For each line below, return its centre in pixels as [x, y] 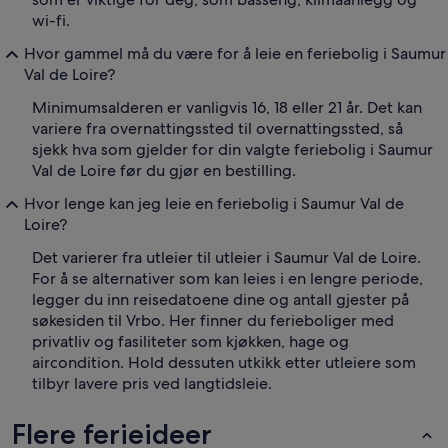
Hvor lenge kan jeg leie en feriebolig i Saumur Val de [214, 204]
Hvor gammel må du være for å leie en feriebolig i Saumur [235, 54]
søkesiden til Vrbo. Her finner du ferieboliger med [213, 321]
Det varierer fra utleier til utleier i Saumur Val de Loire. [226, 258]
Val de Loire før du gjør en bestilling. [164, 171]
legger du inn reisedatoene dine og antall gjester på [220, 300]
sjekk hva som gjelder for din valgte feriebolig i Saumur [232, 150]
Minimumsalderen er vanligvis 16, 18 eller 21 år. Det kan [227, 108]
